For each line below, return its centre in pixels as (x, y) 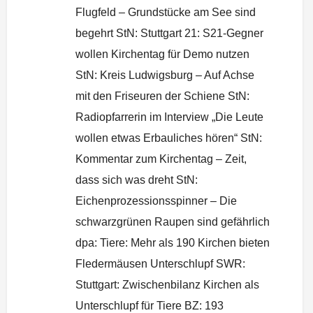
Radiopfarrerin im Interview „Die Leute (169, 117)
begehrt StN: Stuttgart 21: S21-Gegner (169, 33)
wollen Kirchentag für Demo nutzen (162, 54)
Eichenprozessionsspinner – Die (156, 201)
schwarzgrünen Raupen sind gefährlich (173, 221)
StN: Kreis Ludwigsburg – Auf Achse (165, 75)
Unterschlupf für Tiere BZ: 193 (150, 305)
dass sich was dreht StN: (137, 180)
